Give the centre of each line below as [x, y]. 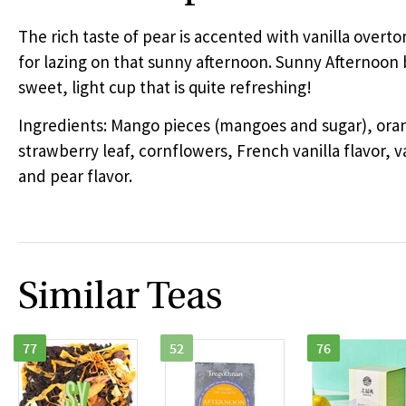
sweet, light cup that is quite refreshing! [165, 87]
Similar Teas [121, 299]
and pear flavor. [75, 176]
